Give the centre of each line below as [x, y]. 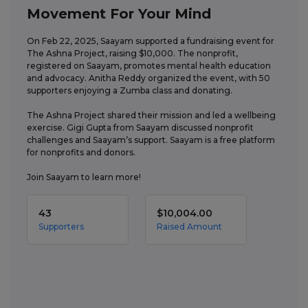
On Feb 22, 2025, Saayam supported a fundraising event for [151, 41]
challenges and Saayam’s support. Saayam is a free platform [151, 140]
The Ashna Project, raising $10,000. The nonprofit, [132, 53]
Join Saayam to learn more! [84, 177]
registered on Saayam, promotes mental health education [149, 66]
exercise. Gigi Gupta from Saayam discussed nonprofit [140, 128]
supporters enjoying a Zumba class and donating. [131, 90]
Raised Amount [189, 227]
